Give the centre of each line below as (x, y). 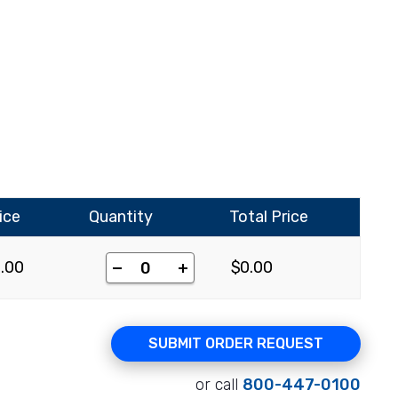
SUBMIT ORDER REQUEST (236, 343)
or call (219, 385)
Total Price (269, 217)
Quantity (121, 217)
